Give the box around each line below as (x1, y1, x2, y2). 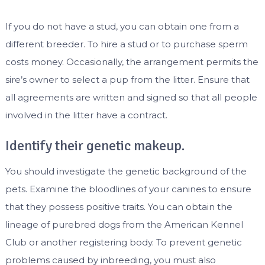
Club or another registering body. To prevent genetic (5, 237, 242, 248)
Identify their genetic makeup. (5, 137, 185, 155)
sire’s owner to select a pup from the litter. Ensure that (5, 74, 250, 86)
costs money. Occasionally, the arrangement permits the (5, 56, 258, 68)
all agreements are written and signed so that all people (5, 92, 257, 104)
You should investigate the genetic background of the (5, 166, 247, 177)
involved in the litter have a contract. (5, 109, 167, 121)
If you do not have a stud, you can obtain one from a (5, 21, 239, 33)
